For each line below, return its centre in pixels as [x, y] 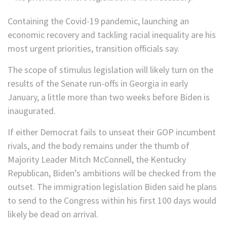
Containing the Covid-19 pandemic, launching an [98, 21]
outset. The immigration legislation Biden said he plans [112, 187]
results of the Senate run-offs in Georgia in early [98, 84]
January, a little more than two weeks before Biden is [109, 97]
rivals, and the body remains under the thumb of [99, 146]
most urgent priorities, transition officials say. [93, 49]
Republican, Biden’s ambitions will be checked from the [112, 173]
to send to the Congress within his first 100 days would [112, 201]
